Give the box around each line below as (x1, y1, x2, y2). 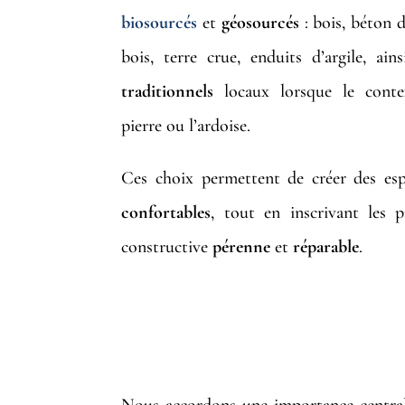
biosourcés (121, 12, 198, 34)
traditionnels (121, 80, 214, 103)
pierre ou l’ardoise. (121, 115, 251, 137)
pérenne (212, 236, 271, 259)
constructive (121, 236, 213, 259)
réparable (293, 236, 360, 259)
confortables (121, 202, 212, 224)
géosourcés (221, 12, 299, 34)
